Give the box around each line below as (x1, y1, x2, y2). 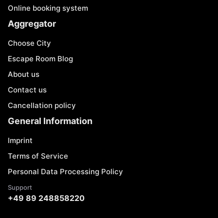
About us (8, 70, 39, 79)
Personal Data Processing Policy (8, 167, 123, 176)
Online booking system (8, 3, 88, 13)
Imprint (8, 136, 33, 145)
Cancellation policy (8, 101, 76, 110)
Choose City (8, 38, 51, 48)
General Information (8, 116, 92, 126)
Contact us (8, 85, 47, 94)
